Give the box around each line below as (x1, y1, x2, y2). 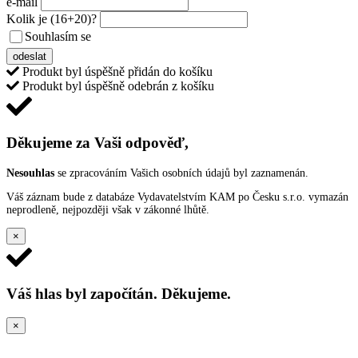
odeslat (13, 50, 46, 63)
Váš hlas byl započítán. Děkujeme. (6, 284, 231, 302)
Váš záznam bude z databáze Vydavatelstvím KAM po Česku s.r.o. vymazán (6, 190, 348, 203)
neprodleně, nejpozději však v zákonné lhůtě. (6, 203, 209, 216)
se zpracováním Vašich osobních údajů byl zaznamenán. (54, 166, 308, 179)
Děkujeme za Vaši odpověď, (6, 134, 189, 152)
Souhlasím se (25, 30, 94, 44)
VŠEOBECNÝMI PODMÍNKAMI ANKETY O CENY (98, 32, 316, 44)
